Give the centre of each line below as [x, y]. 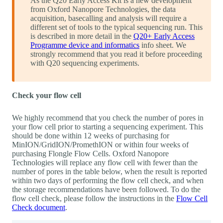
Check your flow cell [47, 96]
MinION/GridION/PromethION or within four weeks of [100, 145]
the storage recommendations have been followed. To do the [106, 190]
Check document [39, 208]
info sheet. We [163, 45]
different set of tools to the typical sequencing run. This [116, 27]
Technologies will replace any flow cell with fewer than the [105, 163]
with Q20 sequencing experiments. [85, 63]
